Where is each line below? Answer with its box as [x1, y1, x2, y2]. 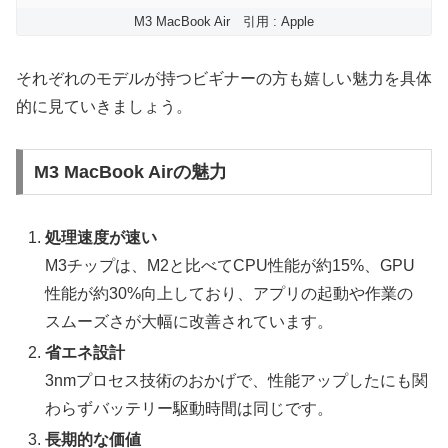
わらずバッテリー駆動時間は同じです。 [45, 400, 334, 418]
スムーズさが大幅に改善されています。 [45, 313, 334, 331]
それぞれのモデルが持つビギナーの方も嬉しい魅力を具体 [16, 69, 432, 87]
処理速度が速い [45, 229, 158, 247]
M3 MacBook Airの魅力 [33, 162, 227, 183]
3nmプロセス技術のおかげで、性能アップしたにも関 [45, 372, 429, 390]
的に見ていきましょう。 [16, 97, 192, 115]
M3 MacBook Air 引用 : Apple [134, 13, 314, 29]
